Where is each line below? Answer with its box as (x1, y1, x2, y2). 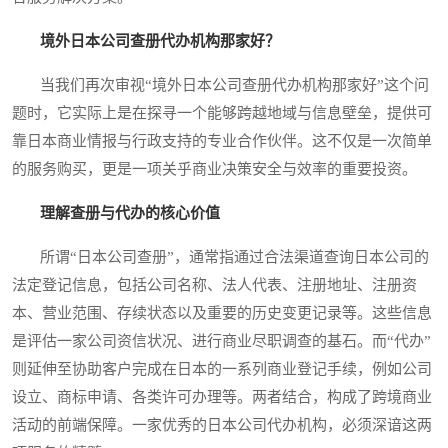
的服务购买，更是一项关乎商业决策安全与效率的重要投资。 (12, 160, 417, 177)
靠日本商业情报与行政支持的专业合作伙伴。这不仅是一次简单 (12, 132, 432, 149)
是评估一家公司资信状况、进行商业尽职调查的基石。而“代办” (12, 332, 431, 349)
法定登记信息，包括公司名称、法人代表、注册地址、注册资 (12, 276, 417, 293)
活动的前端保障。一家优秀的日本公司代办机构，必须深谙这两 (12, 416, 432, 433)
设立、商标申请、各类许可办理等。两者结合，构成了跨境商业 (12, 388, 432, 405)
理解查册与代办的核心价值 (40, 204, 220, 221)
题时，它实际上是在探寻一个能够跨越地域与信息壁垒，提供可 (12, 104, 432, 121)
